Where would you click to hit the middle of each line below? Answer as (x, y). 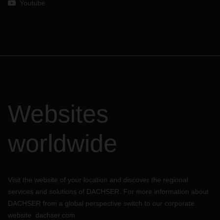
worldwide (63, 143)
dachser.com (55, 215)
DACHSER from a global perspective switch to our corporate (101, 203)
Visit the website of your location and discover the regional (98, 180)
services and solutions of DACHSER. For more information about (108, 192)
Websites (58, 114)
